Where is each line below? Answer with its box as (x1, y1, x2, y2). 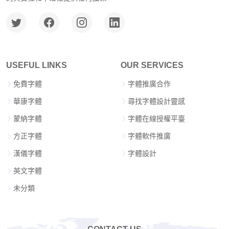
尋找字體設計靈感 (128, 97, 185, 105)
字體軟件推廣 (128, 132, 171, 140)
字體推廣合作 (128, 80, 171, 88)
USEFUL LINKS (6, 61, 67, 70)
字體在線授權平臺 (128, 114, 185, 123)
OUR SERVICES (121, 61, 184, 70)
